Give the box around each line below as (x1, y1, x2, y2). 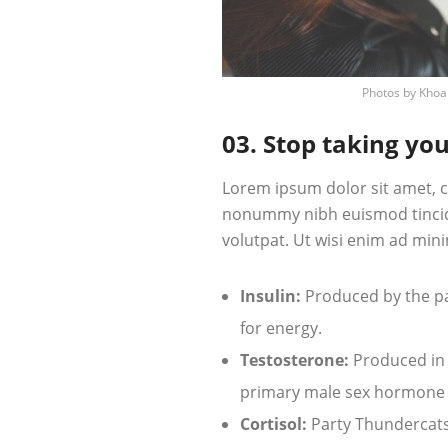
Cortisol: (240, 413, 307, 436)
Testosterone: (240, 349, 349, 372)
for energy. (240, 317, 322, 340)
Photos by (361, 84, 419, 102)
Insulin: (240, 285, 301, 308)
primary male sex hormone (240, 381, 445, 404)
